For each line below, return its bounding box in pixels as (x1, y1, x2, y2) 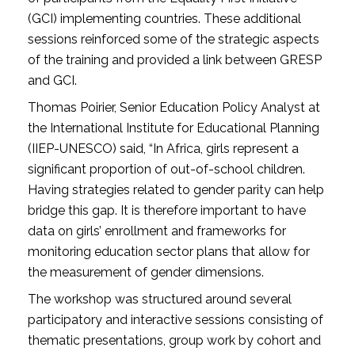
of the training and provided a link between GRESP (27, 52, 322, 68)
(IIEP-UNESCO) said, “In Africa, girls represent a (27, 141, 299, 157)
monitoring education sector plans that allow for (27, 244, 310, 260)
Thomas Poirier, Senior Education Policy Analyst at (27, 100, 320, 116)
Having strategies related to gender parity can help (27, 182, 324, 198)
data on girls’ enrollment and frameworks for (27, 223, 286, 239)
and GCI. (27, 73, 77, 89)
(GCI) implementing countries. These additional (27, 11, 301, 27)
